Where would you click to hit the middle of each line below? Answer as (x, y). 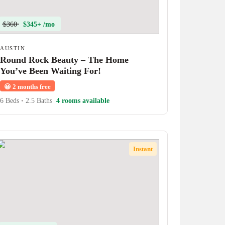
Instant (143, 149)
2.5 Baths (38, 101)
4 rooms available (83, 101)
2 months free (31, 87)
